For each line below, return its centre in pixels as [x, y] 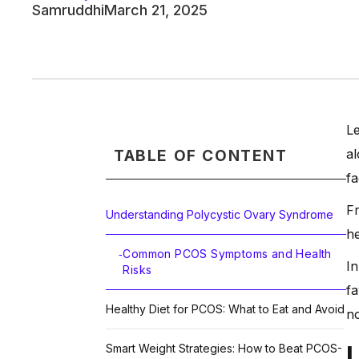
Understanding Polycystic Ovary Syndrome [220, 214]
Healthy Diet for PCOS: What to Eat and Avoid [225, 309]
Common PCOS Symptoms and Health [227, 253]
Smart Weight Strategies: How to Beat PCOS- [224, 348]
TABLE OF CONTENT [201, 155]
